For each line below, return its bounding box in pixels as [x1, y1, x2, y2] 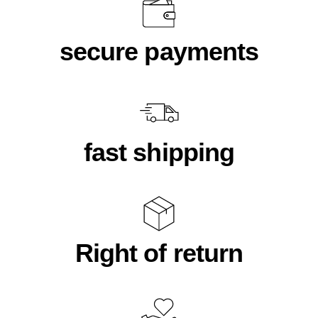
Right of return [75, 238, 243, 268]
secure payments [59, 36, 259, 66]
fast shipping [83, 137, 235, 167]
